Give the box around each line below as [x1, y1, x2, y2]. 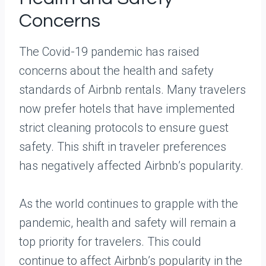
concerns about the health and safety [19, 64, 214, 78]
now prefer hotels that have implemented [19, 102, 235, 116]
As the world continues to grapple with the [19, 197, 238, 211]
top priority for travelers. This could [19, 235, 201, 249]
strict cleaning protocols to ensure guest [19, 121, 229, 135]
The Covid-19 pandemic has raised [19, 45, 199, 59]
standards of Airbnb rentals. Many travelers [19, 83, 246, 97]
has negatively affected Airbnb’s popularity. [19, 159, 243, 173]
